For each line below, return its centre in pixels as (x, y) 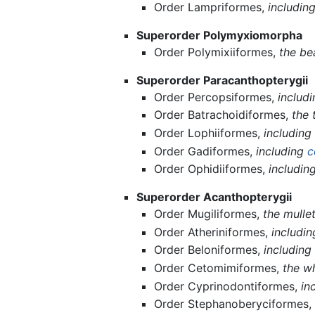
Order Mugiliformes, (209, 214)
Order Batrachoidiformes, (223, 115)
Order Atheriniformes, (213, 232)
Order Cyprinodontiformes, (228, 286)
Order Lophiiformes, (209, 133)
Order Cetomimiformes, (219, 268)
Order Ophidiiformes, (212, 169)
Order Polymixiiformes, (217, 52)
